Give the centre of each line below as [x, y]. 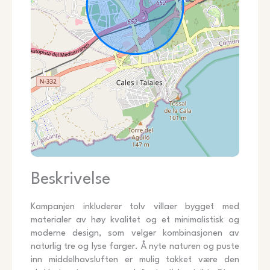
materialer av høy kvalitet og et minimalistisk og [135, 220]
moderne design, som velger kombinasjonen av [135, 233]
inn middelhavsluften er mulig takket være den [135, 260]
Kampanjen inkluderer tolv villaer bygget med [135, 207]
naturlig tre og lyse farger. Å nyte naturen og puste [135, 246]
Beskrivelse [71, 179]
